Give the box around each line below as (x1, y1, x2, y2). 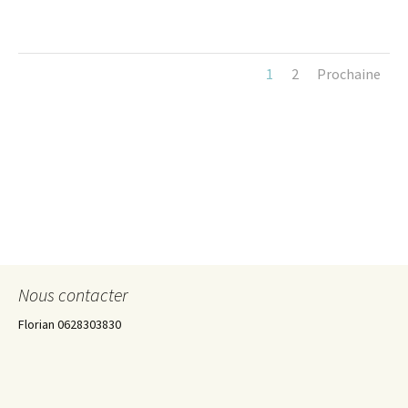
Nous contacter (18, 282, 127, 306)
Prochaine (317, 64, 381, 83)
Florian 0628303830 (18, 315, 121, 332)
